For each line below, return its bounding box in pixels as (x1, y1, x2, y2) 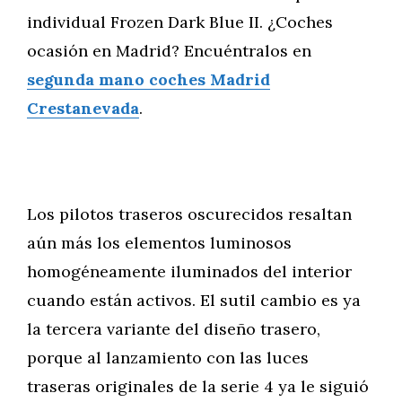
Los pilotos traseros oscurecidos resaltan (27, 204, 352, 224)
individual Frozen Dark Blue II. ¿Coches (27, 12, 333, 32)
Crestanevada (27, 98, 139, 118)
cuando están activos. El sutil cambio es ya (27, 290, 361, 310)
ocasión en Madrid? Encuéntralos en (27, 40, 311, 61)
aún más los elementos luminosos (27, 232, 292, 253)
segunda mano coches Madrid (27, 69, 270, 90)
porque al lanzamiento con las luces (27, 347, 309, 368)
